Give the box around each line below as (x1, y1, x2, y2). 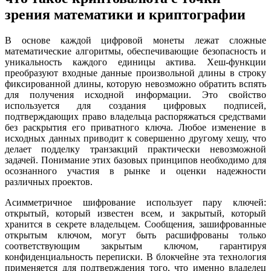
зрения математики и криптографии (5, 7, 246, 23)
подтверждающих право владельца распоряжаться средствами (5, 111, 266, 122)
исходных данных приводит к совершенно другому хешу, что (5, 133, 266, 144)
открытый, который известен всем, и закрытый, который (5, 208, 266, 219)
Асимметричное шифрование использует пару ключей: (5, 197, 266, 208)
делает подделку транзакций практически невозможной (5, 144, 266, 155)
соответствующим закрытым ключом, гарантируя (5, 241, 266, 252)
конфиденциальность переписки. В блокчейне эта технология (5, 252, 266, 263)
